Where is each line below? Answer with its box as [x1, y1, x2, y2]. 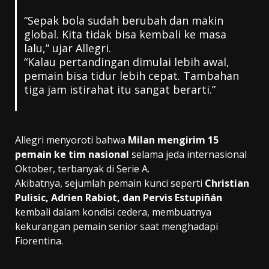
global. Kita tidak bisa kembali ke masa [23, 26, 226, 41]
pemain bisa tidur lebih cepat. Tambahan [23, 68, 239, 83]
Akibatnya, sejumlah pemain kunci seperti [15, 176, 205, 190]
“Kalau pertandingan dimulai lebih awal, [23, 54, 229, 69]
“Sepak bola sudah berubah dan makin [23, 13, 223, 28]
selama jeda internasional [129, 147, 247, 161]
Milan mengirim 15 [128, 133, 219, 147]
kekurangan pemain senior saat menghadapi [15, 219, 218, 233]
